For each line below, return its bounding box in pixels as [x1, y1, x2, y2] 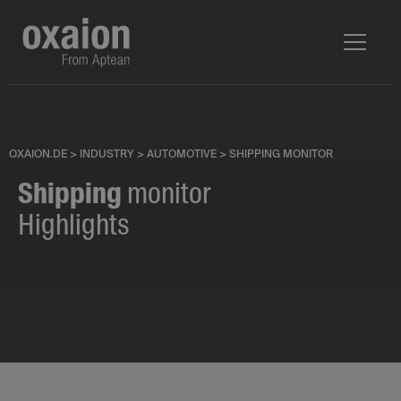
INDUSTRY [80, 149, 134, 160]
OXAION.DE [9, 149, 67, 160]
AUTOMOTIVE [147, 149, 217, 160]
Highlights [18, 212, 130, 241]
